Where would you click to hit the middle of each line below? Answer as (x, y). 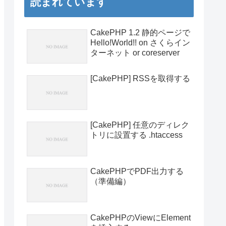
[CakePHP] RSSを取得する (140, 79)
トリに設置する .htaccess (136, 135)
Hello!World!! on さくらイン (140, 42)
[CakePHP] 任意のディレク (140, 125)
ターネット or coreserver (135, 52)
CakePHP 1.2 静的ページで (140, 32)
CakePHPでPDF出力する (137, 171)
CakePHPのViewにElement (140, 217)
